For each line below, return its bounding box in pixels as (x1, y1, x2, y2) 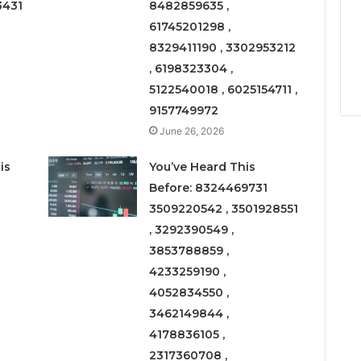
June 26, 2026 (160, 124, 225, 137)
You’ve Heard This (149, 159, 256, 174)
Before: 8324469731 (149, 180, 268, 195)
